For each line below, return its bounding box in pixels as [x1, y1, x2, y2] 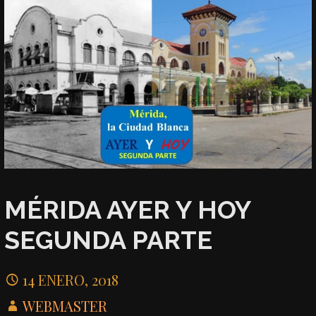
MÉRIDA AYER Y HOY [4, 194, 251, 224]
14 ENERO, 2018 [23, 270, 119, 290]
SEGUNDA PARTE [4, 224, 213, 255]
